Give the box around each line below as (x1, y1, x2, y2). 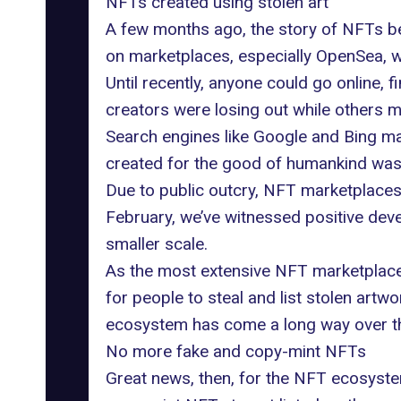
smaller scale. (105, 233, 208, 254)
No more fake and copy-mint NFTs (105, 340, 366, 362)
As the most (105, 260, 200, 281)
